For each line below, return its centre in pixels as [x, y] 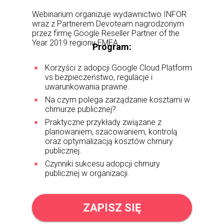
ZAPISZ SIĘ [112, 207]
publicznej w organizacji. [87, 173]
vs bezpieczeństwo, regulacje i [99, 77]
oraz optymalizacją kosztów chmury [109, 141]
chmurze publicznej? [80, 109]
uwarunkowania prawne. [87, 87]
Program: [112, 47]
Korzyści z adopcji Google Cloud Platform [118, 68]
